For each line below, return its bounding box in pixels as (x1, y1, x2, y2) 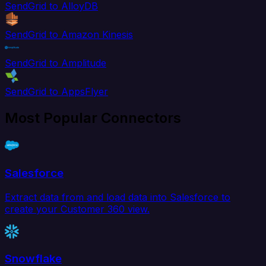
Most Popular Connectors (5, 109, 181, 127)
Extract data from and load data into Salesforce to (5, 191, 230, 203)
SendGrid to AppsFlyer (5, 85, 108, 98)
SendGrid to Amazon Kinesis (5, 28, 133, 41)
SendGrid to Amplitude (5, 57, 106, 69)
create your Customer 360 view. (5, 202, 150, 215)
